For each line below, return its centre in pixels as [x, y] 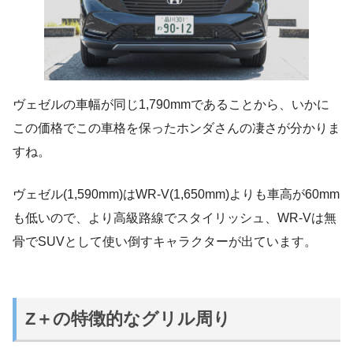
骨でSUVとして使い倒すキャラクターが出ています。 [165, 241]
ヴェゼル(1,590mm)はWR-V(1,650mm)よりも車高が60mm [176, 194]
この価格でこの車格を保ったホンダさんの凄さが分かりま [176, 128]
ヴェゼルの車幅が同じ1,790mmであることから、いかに [171, 104]
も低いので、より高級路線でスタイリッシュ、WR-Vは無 [175, 217]
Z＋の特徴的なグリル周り [128, 318]
